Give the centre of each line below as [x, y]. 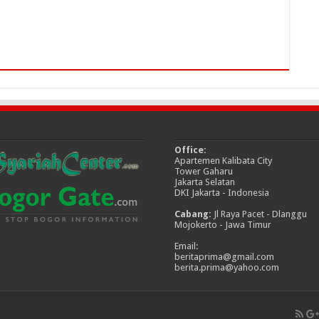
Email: [186, 246]
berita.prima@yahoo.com [226, 268]
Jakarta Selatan [204, 182]
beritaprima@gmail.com [224, 257]
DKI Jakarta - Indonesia [221, 193]
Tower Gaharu [203, 172]
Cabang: [194, 214]
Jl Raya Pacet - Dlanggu [260, 214]
